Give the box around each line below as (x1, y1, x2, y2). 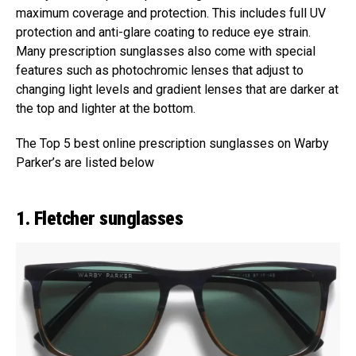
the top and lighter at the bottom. (16, 100, 195, 116)
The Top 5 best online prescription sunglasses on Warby (16, 135, 329, 151)
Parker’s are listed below (16, 154, 154, 170)
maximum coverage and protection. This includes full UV (16, 5, 326, 21)
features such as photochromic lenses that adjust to (16, 62, 304, 78)
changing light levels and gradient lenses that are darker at (16, 81, 339, 97)
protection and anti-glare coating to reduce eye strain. (16, 24, 311, 40)
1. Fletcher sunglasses (16, 207, 184, 230)
